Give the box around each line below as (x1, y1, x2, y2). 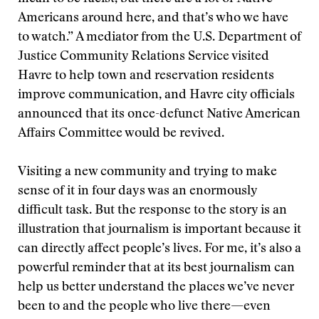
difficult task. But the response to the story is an (18, 204, 287, 217)
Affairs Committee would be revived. (18, 127, 224, 140)
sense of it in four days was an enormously (18, 185, 257, 198)
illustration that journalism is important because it (18, 224, 301, 236)
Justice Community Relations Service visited (18, 51, 269, 63)
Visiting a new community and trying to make (18, 166, 277, 179)
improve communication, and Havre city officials (18, 89, 295, 102)
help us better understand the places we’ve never (18, 281, 294, 294)
